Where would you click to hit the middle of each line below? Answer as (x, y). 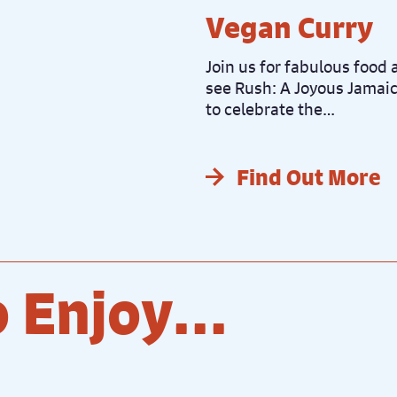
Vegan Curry (289, 27)
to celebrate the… (270, 109)
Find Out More (309, 177)
